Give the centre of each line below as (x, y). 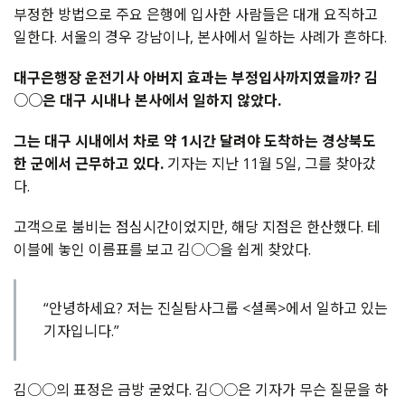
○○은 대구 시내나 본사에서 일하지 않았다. (147, 101)
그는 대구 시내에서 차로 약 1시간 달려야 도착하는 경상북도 (195, 141)
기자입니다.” (81, 331)
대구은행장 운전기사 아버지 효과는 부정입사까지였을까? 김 (196, 78)
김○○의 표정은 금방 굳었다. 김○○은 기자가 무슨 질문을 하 (201, 390)
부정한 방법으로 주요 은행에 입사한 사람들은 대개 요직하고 (196, 15)
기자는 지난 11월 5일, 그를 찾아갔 (270, 164)
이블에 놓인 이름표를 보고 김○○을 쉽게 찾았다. (162, 250)
